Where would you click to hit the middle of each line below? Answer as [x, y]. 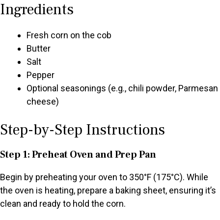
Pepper [41, 75]
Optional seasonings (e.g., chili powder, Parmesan [122, 88]
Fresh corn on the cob [69, 35]
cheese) [43, 102]
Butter [39, 49]
